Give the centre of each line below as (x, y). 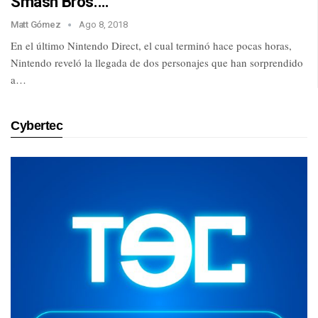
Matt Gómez (37, 25)
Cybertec (37, 126)
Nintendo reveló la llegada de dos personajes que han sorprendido (157, 63)
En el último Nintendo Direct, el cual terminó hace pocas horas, (151, 46)
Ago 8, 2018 (103, 25)
